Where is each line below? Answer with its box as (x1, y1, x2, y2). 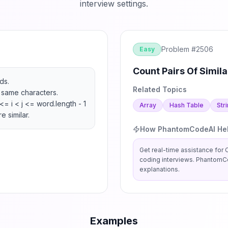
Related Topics (133, 85, 187, 94)
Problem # (161, 45, 196, 53)
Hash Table (169, 101, 204, 109)
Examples (90, 215, 138, 227)
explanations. (139, 165, 180, 173)
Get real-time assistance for (139, 146, 225, 154)
